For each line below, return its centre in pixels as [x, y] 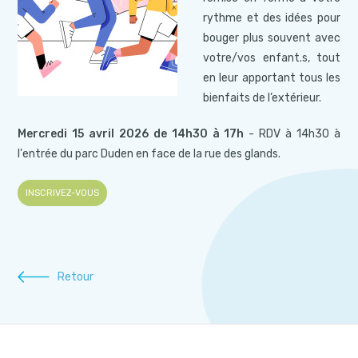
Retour [76, 277]
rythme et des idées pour [272, 18]
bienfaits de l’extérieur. [263, 98]
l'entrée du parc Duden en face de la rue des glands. [149, 154]
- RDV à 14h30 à [292, 134]
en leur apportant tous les [272, 78]
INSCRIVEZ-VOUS [63, 193]
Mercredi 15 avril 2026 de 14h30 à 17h [131, 134]
